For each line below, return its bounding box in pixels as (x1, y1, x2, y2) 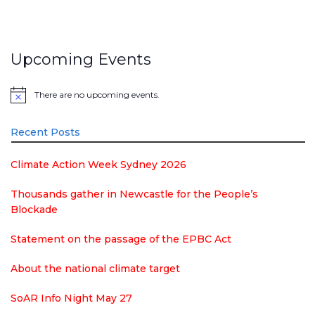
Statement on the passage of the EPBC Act (11, 233, 231, 246)
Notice (10, 94, 35, 105)
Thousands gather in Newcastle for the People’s (11, 188, 258, 201)
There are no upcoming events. (34, 89, 160, 101)
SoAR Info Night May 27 (11, 292, 132, 305)
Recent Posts (11, 126, 80, 139)
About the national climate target (11, 262, 180, 276)
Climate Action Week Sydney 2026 (11, 158, 186, 172)
